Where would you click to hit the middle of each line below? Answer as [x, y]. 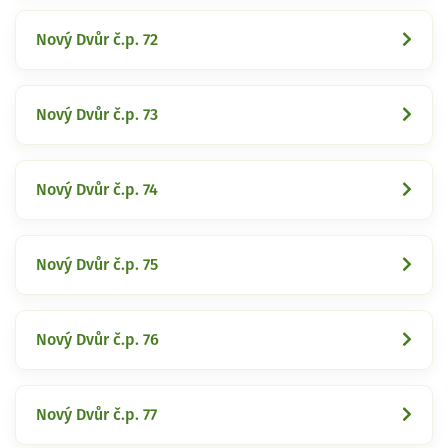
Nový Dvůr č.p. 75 [97, 264]
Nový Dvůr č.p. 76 [97, 339]
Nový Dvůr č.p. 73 [97, 114]
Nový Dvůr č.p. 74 [97, 189]
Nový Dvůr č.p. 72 [97, 39]
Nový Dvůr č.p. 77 [96, 414]
